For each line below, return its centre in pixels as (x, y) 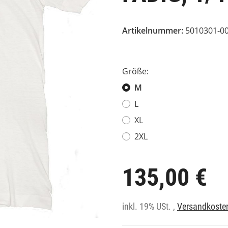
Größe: (136, 71)
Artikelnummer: (154, 31)
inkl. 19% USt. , (150, 207)
